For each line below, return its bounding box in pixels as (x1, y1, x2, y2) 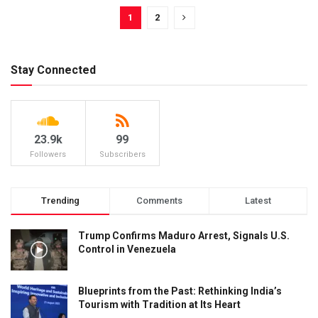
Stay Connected (11, 63, 96, 77)
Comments (136, 195, 182, 207)
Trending (41, 195, 80, 207)
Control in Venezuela (78, 243, 176, 256)
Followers (30, 150, 67, 160)
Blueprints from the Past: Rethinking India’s (78, 285, 282, 297)
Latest (244, 195, 271, 207)
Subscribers (99, 150, 146, 160)
